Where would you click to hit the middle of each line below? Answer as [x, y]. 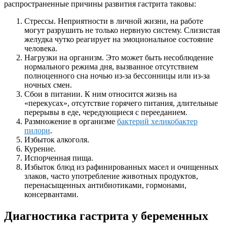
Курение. [40, 149]
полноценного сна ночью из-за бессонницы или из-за [117, 76]
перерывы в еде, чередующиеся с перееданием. [106, 112]
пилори [37, 131]
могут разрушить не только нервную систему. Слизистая [122, 30]
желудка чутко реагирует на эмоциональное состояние [119, 40]
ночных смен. [48, 85]
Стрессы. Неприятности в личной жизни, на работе [114, 21]
